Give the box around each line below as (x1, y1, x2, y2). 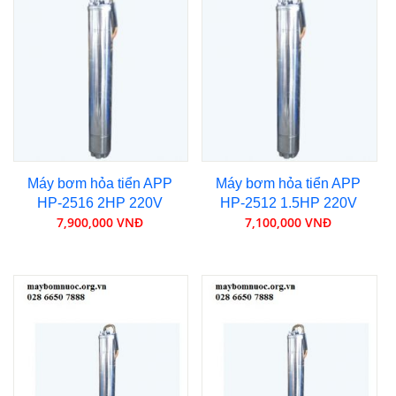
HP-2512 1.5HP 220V (219, 194, 357, 210)
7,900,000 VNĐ (56, 213, 143, 231)
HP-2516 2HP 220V (36, 194, 163, 210)
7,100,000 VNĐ (245, 213, 332, 231)
